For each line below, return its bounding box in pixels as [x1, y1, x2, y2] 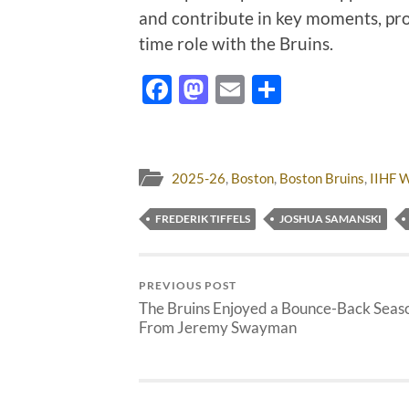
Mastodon [208, 71, 339, 108]
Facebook [172, 71, 297, 108]
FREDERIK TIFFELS [155, 211, 250, 225]
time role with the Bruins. [139, 32, 333, 54]
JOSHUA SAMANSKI [279, 211, 382, 225]
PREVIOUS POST [139, 278, 236, 292]
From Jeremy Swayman [139, 317, 297, 337]
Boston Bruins [279, 169, 364, 186]
